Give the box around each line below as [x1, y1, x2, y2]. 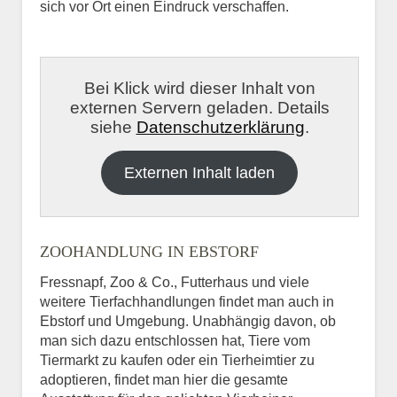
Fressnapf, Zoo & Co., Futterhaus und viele [40, 274, 309, 290]
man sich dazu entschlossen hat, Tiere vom [40, 332, 310, 348]
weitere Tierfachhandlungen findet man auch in [40, 293, 334, 309]
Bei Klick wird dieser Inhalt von [83, 78, 315, 97]
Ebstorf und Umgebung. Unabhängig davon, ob [40, 313, 336, 329]
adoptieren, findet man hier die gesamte [40, 371, 288, 387]
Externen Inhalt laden [124, 163, 275, 182]
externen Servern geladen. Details [69, 97, 330, 117]
